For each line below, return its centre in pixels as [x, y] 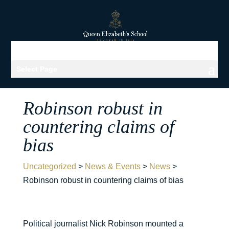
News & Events [112, 166]
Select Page [37, 69]
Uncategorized [49, 166]
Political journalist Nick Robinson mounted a [103, 224]
